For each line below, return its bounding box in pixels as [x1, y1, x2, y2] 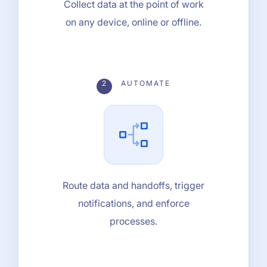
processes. [110, 215, 157, 227]
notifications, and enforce [77, 197, 190, 209]
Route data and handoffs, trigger [63, 179, 204, 191]
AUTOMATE [118, 78, 170, 88]
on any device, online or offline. [66, 15, 201, 28]
